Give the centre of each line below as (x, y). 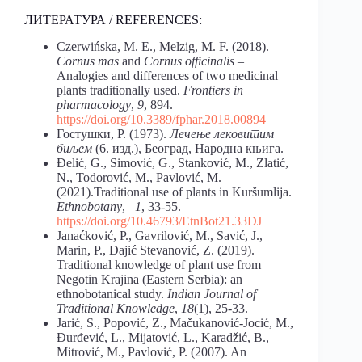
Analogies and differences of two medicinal (167, 75)
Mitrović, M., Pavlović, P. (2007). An (152, 351)
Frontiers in (213, 90)
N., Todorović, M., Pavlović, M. (139, 177)
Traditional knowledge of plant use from (159, 264)
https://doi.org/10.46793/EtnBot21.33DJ (159, 221)
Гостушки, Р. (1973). (113, 133)
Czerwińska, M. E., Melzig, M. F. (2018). (163, 46)
